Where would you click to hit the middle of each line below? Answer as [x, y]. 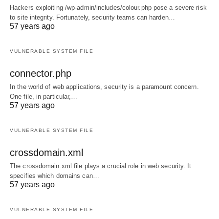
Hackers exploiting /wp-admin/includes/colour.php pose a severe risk [108, 8]
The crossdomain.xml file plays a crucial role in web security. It [101, 166]
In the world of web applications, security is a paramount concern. [104, 87]
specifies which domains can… [55, 176]
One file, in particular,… [44, 97]
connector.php [41, 73]
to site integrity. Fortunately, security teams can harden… [92, 17]
